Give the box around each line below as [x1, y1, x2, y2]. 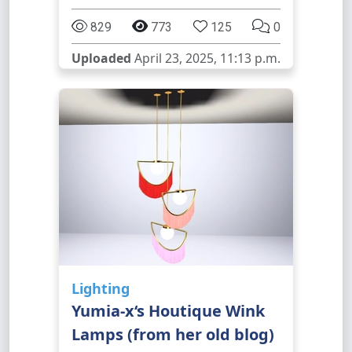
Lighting [71, 279, 130, 298]
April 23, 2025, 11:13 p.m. [131, 49, 280, 67]
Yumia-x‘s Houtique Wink [71, 300, 265, 321]
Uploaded [71, 49, 131, 67]
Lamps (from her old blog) [71, 324, 274, 345]
